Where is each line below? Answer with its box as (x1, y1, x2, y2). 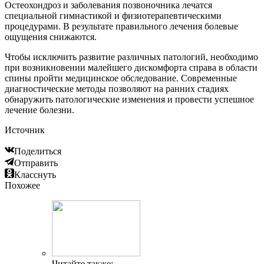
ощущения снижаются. (5, 32, 97, 42)
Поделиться (14, 146, 61, 157)
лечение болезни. (5, 105, 74, 115)
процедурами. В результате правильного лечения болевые (5, 21, 238, 32)
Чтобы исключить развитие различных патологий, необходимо (5, 52, 258, 62)
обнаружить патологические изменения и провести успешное (5, 94, 254, 105)
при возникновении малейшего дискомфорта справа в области (5, 62, 258, 73)
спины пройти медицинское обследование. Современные (5, 73, 237, 84)
